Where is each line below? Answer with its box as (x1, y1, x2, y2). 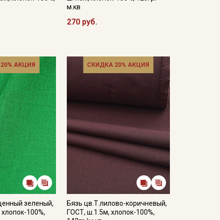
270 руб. (66, 17, 97, 27)
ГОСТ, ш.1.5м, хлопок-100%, (66, 208, 155, 216)
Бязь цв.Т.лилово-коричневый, (66, 199, 167, 207)
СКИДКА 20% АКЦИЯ (87, 61, 150, 68)
